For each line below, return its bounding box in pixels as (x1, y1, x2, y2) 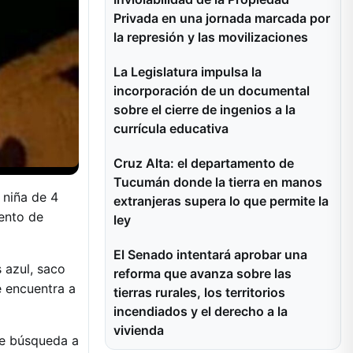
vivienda (113, 322, 164, 338)
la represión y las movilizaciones (113, 29, 308, 45)
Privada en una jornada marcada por (113, 10, 330, 26)
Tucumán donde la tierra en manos (113, 174, 322, 190)
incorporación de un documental (113, 83, 310, 98)
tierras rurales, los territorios (113, 284, 285, 300)
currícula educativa (113, 121, 229, 136)
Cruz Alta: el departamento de (113, 155, 294, 171)
